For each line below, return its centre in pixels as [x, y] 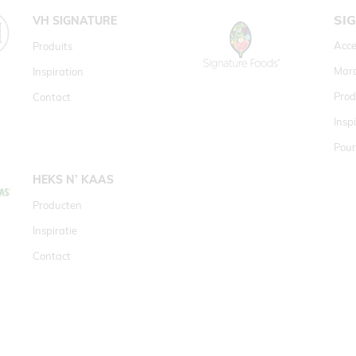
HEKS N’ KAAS [74, 180]
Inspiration [58, 72]
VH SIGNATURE [75, 21]
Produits [53, 46]
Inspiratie [55, 230]
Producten [58, 205]
